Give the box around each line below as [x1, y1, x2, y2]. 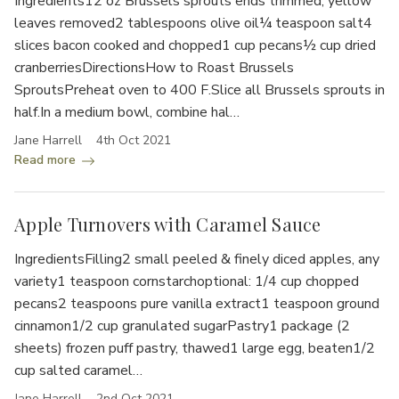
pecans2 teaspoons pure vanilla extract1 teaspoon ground [14, 293, 379, 313]
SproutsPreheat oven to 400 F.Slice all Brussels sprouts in [14, 79, 385, 100]
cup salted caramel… [14, 360, 142, 380]
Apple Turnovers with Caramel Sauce [14, 211, 322, 236]
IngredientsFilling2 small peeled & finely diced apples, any [14, 248, 379, 269]
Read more [14, 151, 79, 168]
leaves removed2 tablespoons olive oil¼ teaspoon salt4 [14, 12, 372, 33]
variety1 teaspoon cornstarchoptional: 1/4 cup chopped [14, 271, 359, 291]
